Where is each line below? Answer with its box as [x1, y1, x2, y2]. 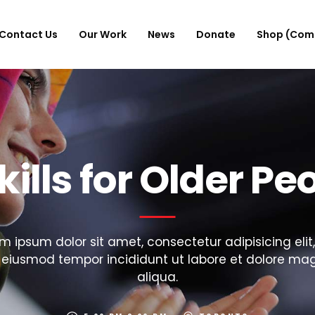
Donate [195, 27, 236, 41]
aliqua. [137, 269, 178, 285]
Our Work [78, 27, 127, 41]
